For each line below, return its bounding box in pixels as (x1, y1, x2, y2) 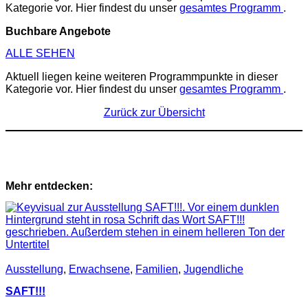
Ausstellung (5, 263, 63, 276)
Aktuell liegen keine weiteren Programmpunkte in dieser (5, 70, 278, 82)
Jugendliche (184, 263, 243, 276)
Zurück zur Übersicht (103, 106, 205, 118)
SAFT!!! (5, 285, 45, 297)
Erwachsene (69, 263, 130, 276)
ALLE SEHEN (5, 47, 75, 59)
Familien (135, 263, 178, 276)
